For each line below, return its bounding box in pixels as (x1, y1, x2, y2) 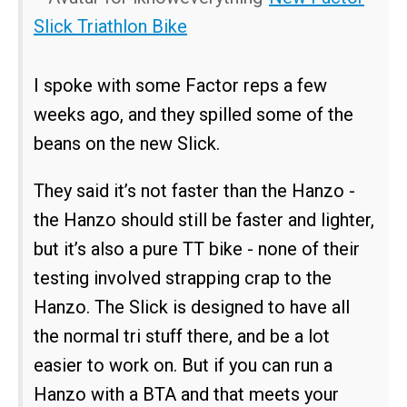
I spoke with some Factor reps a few (34, 74, 327, 97)
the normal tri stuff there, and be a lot (34, 325, 330, 348)
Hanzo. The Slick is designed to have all (34, 296, 350, 319)
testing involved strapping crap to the (34, 267, 332, 290)
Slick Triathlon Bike (34, 15, 187, 38)
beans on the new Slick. (34, 133, 220, 155)
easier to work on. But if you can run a (34, 354, 333, 377)
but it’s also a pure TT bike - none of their (34, 238, 360, 261)
